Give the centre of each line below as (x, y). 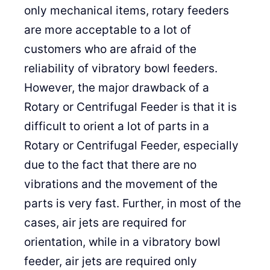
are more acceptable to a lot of (108, 30)
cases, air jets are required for (105, 223)
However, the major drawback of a (117, 88)
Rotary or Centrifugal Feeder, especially (131, 146)
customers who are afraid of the (110, 49)
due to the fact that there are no (110, 165)
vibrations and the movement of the (121, 184)
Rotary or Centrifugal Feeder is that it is (130, 107)
